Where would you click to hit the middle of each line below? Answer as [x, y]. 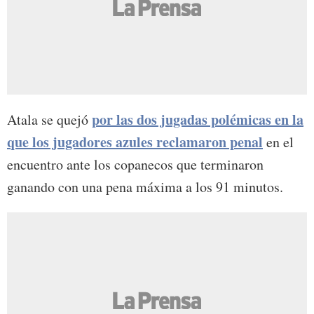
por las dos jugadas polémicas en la [198, 120]
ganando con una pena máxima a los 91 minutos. [145, 187]
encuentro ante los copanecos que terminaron [135, 165]
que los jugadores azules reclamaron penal [135, 142]
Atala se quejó [49, 120]
